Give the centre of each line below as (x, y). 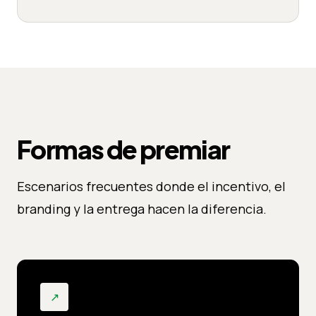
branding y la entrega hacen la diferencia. (142, 208)
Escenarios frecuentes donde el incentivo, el (151, 186)
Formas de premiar (123, 149)
